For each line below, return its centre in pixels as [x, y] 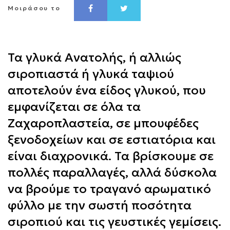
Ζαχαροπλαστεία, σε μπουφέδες [103, 123]
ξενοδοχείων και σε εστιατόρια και [112, 140]
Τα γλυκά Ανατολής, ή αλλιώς [94, 57]
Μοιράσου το [34, 8]
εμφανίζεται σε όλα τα [74, 107]
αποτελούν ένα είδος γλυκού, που [107, 90]
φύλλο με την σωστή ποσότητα [100, 205]
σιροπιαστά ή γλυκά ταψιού [91, 74]
